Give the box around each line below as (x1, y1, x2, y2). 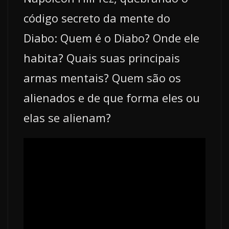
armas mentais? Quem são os (24, 70, 181, 86)
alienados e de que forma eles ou (24, 90, 200, 106)
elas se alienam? (24, 110, 111, 126)
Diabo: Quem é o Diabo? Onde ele (24, 30, 199, 46)
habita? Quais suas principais (24, 50, 180, 66)
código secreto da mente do (24, 10, 170, 26)
